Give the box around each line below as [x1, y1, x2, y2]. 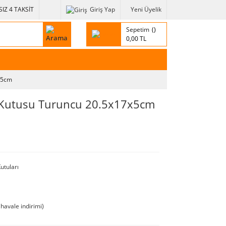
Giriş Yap [90, 5, 115, 14]
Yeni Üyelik [131, 5, 161, 14]
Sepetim [126, 25, 149, 34]
